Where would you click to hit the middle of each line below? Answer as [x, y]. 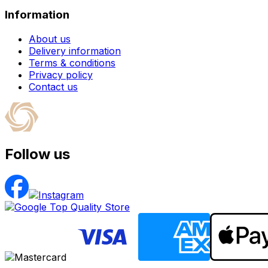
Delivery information [75, 51]
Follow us [37, 154]
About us [50, 39]
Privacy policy [61, 74]
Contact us [53, 86]
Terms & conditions [72, 63]
